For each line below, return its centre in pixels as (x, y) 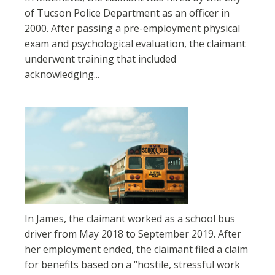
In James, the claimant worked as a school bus (130, 218)
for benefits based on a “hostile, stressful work (132, 264)
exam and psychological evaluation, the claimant (135, 43)
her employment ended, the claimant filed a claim (136, 249)
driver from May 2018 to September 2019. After (133, 234)
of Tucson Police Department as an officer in (127, 13)
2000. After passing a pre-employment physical (132, 28)
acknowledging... (62, 74)
